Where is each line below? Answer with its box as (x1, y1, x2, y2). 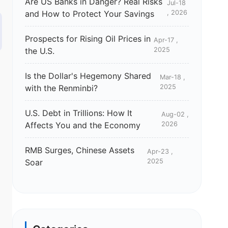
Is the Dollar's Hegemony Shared (25, 71, 151, 81)
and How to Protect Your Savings (25, 9, 154, 19)
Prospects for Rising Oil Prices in (25, 34, 151, 44)
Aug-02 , (161, 110, 189, 119)
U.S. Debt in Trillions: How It (25, 108, 132, 119)
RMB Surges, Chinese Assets (25, 145, 134, 156)
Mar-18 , (159, 73, 185, 81)
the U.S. (25, 46, 54, 56)
